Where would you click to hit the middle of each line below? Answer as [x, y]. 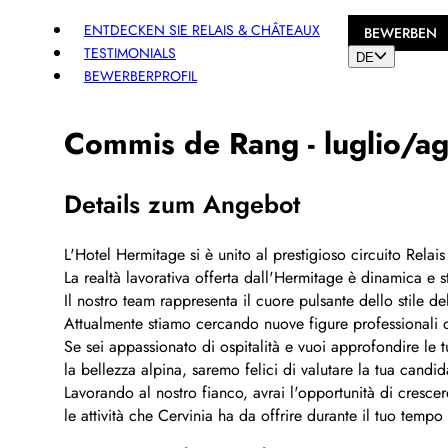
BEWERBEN [400, 32]
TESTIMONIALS [130, 52]
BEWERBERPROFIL [140, 75]
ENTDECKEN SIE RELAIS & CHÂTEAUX [202, 29]
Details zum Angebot [182, 203]
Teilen [180, 78]
